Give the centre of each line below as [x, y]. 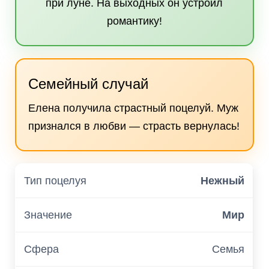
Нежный [222, 181]
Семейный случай [88, 84]
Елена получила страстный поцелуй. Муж [133, 108]
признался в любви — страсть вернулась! [134, 126]
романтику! [134, 21]
